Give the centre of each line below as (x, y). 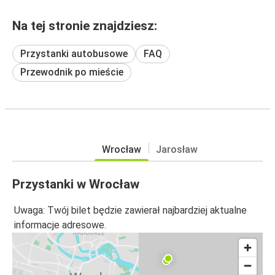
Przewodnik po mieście (72, 72)
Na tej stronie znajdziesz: (85, 25)
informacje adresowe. (60, 225)
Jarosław (177, 149)
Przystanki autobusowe (74, 53)
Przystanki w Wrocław (76, 184)
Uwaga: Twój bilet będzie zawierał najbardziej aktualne (130, 211)
